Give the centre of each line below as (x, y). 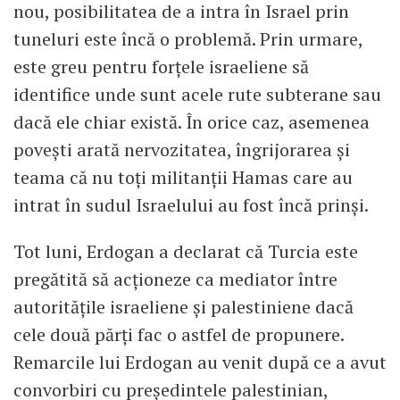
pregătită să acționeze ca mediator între (175, 279)
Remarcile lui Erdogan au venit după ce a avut (200, 362)
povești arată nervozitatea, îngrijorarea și (182, 150)
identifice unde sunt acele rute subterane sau (197, 95)
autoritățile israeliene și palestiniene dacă (183, 307)
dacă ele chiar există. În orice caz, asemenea (192, 122)
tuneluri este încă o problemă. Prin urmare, (188, 39)
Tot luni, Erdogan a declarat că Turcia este (186, 252)
